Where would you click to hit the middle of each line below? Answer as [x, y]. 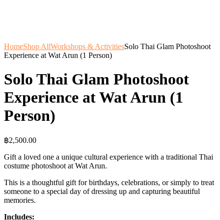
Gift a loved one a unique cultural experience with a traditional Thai [109, 157]
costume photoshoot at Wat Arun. [55, 165]
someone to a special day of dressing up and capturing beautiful [102, 191]
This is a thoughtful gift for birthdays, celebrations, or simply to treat [109, 182]
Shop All [37, 46]
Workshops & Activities [87, 46]
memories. [20, 200]
